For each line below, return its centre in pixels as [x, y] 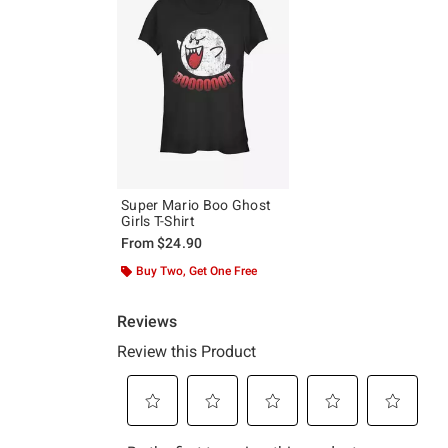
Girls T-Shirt [158, 220]
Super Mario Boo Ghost [196, 204]
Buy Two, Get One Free [196, 270]
